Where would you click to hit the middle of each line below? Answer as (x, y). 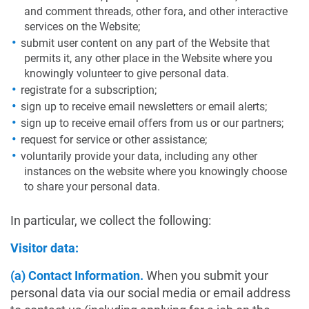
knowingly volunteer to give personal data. (127, 73)
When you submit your (207, 276)
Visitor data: (44, 248)
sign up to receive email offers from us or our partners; (152, 123)
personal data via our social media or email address (150, 293)
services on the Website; (82, 27)
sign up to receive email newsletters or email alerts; (144, 107)
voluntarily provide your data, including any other (139, 156)
